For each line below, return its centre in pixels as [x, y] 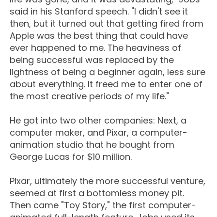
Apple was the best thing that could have [99, 36]
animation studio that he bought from [92, 145]
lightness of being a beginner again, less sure [108, 72]
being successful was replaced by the [92, 60]
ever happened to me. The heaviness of [95, 48]
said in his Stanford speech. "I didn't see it [99, 12]
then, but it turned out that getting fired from [107, 24]
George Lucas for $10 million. [71, 157]
